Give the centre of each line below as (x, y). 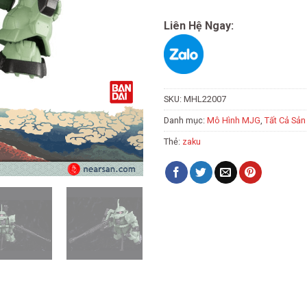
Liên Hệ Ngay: (199, 26)
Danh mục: (185, 120)
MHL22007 (205, 99)
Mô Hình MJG (234, 120)
